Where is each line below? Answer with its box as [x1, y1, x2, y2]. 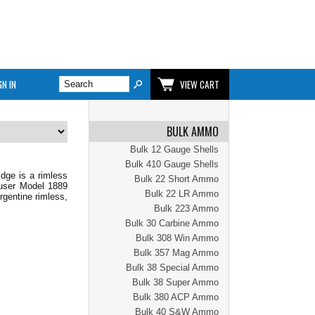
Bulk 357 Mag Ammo [134, 247, 219, 258]
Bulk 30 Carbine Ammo [125, 218, 219, 229]
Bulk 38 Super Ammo [132, 277, 219, 288]
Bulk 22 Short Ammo [134, 174, 219, 184]
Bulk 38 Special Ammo [126, 262, 219, 273]
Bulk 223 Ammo [154, 203, 219, 214]
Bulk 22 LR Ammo [145, 188, 219, 199]
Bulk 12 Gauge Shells [130, 144, 219, 155]
